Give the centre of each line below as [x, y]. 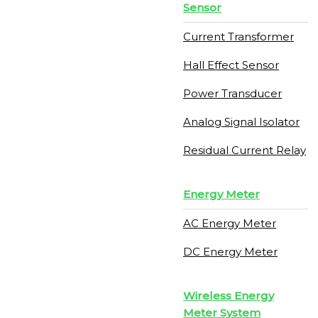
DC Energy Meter [230, 252]
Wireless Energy [229, 296]
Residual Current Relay [245, 150]
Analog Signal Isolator [241, 122]
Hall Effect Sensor [231, 65]
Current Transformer [238, 37]
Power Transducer [232, 93]
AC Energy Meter [230, 223]
